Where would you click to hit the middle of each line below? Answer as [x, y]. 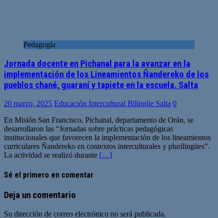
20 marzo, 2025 [28, 104]
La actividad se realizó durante [52, 155]
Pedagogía [39, 44]
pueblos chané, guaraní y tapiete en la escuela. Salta [101, 85]
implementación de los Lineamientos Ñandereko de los [106, 74]
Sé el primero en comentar [49, 175]
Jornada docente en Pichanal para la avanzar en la [97, 64]
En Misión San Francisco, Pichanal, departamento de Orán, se [99, 120]
